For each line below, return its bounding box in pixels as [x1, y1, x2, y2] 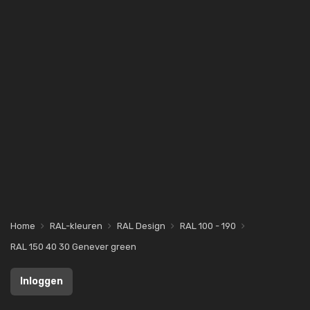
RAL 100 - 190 [180, 221, 236, 231]
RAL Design [117, 221, 165, 231]
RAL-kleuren [50, 221, 102, 231]
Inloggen [20, 275, 63, 287]
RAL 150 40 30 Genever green [10, 241, 136, 252]
